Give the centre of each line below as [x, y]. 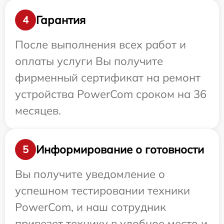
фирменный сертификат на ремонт [108, 78]
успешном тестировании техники [102, 191]
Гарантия [61, 20]
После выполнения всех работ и [100, 45]
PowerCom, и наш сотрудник [90, 207]
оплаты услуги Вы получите [89, 61]
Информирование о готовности [120, 149]
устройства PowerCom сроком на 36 [111, 94]
